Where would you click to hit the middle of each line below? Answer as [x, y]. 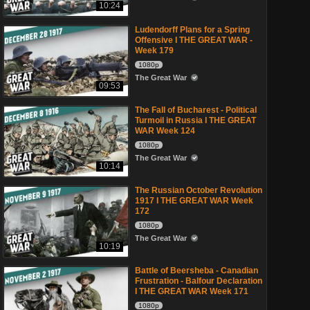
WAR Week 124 [165, 131]
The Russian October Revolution [199, 190]
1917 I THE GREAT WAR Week [194, 201]
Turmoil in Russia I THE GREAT [195, 120]
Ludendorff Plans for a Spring [192, 30]
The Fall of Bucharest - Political [196, 110]
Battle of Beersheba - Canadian [197, 271]
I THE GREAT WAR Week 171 [192, 291]
